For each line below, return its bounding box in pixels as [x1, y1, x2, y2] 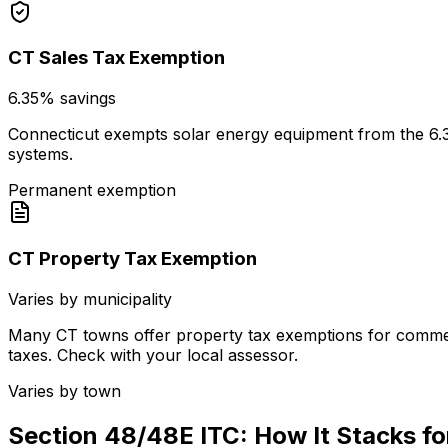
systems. [8, 144, 73, 165]
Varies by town [8, 380, 121, 401]
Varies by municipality [8, 288, 172, 309]
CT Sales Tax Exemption [8, 46, 225, 70]
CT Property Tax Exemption [8, 246, 257, 270]
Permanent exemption [8, 180, 176, 201]
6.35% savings [8, 88, 116, 109]
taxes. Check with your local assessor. [8, 344, 298, 365]
